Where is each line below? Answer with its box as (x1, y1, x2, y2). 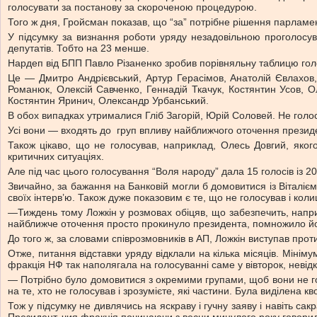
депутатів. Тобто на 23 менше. (8, 42, 149, 54)
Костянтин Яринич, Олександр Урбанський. (8, 95, 209, 106)
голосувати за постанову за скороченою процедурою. (8, 1, 257, 13)
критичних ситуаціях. (8, 151, 104, 162)
